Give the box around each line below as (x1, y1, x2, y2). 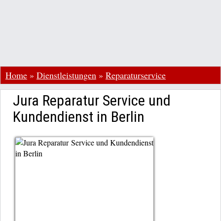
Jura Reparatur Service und (13, 92, 171, 109)
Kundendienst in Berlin (13, 108, 145, 125)
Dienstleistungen (37, 69, 96, 81)
